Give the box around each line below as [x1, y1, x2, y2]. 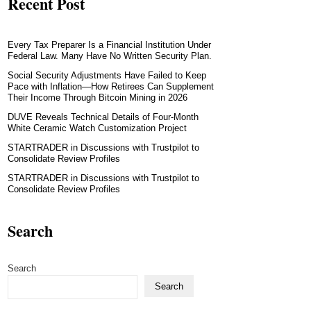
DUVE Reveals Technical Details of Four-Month [8, 112, 199, 122]
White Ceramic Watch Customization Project [8, 123, 187, 133]
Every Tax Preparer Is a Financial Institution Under [8, 40, 211, 50]
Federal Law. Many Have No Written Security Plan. [8, 51, 212, 61]
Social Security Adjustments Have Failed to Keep [8, 70, 206, 81]
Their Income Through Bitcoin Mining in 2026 [8, 92, 187, 103]
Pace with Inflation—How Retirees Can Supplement [8, 81, 214, 92]
